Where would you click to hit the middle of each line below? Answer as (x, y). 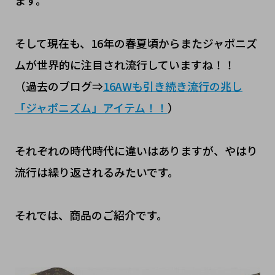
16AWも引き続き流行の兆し (172, 86)
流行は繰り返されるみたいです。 (96, 172)
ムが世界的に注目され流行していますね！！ (125, 64)
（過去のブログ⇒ (59, 86)
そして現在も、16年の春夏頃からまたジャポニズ (136, 43)
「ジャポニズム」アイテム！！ (91, 107)
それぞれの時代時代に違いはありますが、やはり (136, 150)
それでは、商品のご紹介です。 (91, 215)
